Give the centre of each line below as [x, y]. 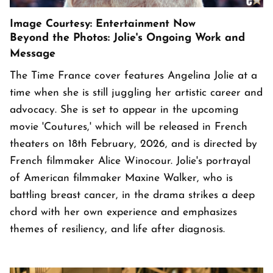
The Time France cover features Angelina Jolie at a [133, 76]
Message [33, 54]
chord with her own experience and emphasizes [123, 213]
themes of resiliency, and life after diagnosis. [119, 230]
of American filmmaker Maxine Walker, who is [121, 179]
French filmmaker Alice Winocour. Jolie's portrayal [130, 161]
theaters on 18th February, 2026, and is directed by [133, 144]
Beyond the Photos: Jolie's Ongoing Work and [127, 38]
